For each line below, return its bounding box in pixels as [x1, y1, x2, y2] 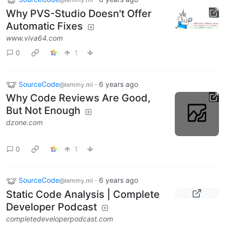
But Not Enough [6, 104, 80, 117]
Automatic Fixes [6, 20, 83, 32]
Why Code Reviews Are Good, [6, 92, 151, 104]
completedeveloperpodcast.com [6, 214, 113, 223]
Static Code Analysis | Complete [6, 188, 160, 201]
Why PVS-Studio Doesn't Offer [6, 7, 152, 20]
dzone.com [6, 118, 43, 127]
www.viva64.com [6, 33, 63, 42]
